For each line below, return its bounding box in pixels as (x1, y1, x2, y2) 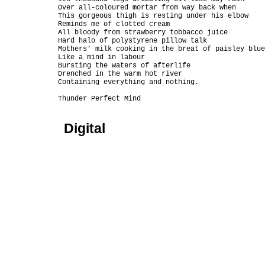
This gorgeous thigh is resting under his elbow (58, 12, 248, 20)
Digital (64, 121, 105, 136)
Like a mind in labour (58, 53, 145, 62)
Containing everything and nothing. (58, 78, 199, 86)
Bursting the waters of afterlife (58, 62, 190, 70)
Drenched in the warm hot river (58, 70, 182, 78)
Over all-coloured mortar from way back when (58, 4, 236, 12)
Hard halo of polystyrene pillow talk (58, 37, 207, 45)
